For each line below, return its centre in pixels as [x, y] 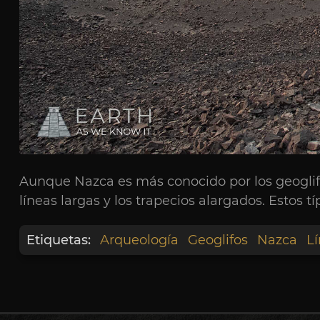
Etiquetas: [58, 240]
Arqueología [139, 240]
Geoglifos [217, 240]
